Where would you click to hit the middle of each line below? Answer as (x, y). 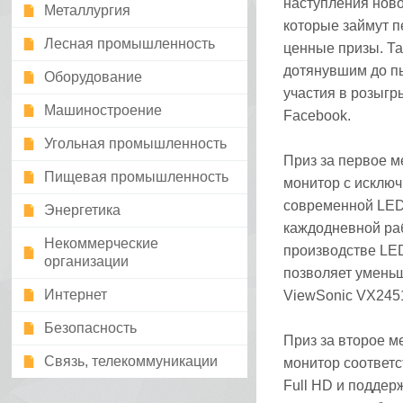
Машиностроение (103, 110)
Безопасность (91, 328)
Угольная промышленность (136, 143)
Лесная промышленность (130, 44)
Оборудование (94, 77)
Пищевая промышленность (137, 177)
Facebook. (317, 116)
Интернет (76, 295)
